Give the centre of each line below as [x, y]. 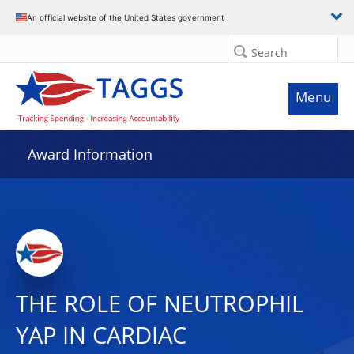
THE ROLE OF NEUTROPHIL [160, 303]
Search [269, 53]
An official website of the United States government [126, 17]
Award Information [90, 154]
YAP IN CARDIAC [101, 335]
